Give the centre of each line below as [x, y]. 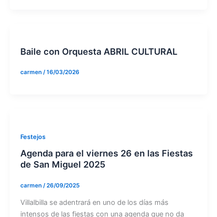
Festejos [33, 137]
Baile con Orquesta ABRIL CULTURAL [99, 51]
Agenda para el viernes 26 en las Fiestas [106, 153]
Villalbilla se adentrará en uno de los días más [94, 203]
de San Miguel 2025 [63, 164]
